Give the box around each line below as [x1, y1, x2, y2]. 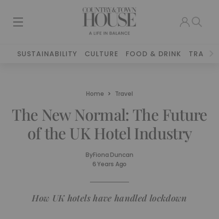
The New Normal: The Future [12, 104, 207, 125]
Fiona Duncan [93, 151, 133, 159]
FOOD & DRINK [126, 49, 182, 59]
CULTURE [85, 49, 119, 59]
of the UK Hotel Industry [27, 122, 192, 143]
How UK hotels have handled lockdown [32, 192, 187, 204]
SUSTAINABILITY [17, 49, 78, 59]
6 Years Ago [92, 160, 127, 168]
